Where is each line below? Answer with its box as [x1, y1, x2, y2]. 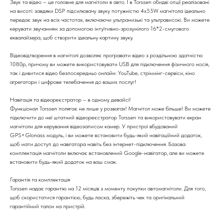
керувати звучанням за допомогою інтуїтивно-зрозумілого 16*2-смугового [10, 25, 189, 32]
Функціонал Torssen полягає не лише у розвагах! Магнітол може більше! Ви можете [10, 105, 211, 112]
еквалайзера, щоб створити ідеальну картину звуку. [10, 34, 133, 41]
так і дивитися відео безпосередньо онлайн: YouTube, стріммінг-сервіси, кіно [10, 69, 195, 76]
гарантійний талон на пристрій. [10, 202, 85, 210]
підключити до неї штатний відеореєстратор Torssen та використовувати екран [10, 113, 201, 121]
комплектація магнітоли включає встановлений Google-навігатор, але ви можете [10, 149, 204, 156]
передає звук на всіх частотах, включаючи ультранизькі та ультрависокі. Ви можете [10, 16, 210, 23]
